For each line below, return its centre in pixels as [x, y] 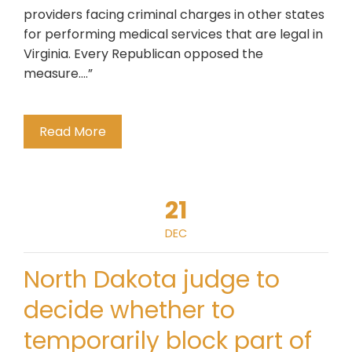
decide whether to [129, 310]
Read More [73, 132]
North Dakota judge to [152, 280]
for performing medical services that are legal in [173, 34]
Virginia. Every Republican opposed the [143, 54]
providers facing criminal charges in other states [174, 15]
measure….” [58, 73]
